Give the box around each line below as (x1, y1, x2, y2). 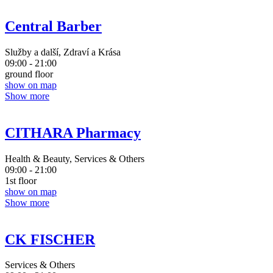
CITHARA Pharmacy (5, 124, 141, 141)
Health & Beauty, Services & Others (5, 153, 144, 164)
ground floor (5, 68, 53, 79)
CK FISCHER (5, 231, 95, 247)
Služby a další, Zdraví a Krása (5, 46, 121, 57)
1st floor (5, 175, 37, 186)
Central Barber (5, 18, 102, 34)
